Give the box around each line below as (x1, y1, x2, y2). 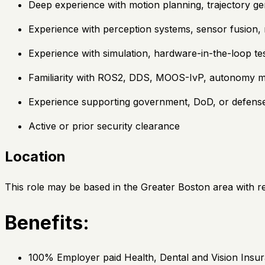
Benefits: (5, 211, 89, 234)
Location (5, 148, 66, 166)
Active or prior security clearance (28, 120, 180, 132)
